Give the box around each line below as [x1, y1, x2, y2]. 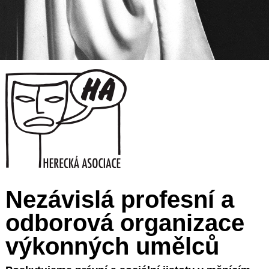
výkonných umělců [5, 232, 219, 259]
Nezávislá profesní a [5, 186, 234, 213]
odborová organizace [5, 209, 244, 236]
